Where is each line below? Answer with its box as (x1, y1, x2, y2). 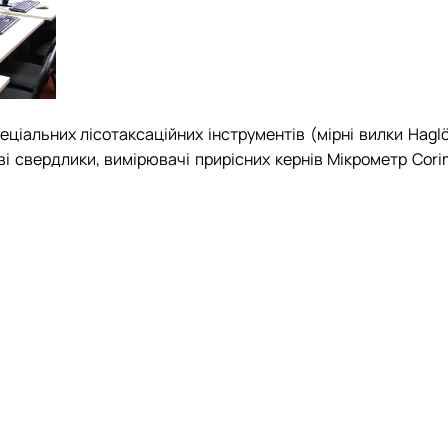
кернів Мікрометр (270, 148, 413, 171)
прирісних (195, 148, 271, 171)
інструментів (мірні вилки (203, 123, 409, 146)
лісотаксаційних (80, 123, 204, 146)
